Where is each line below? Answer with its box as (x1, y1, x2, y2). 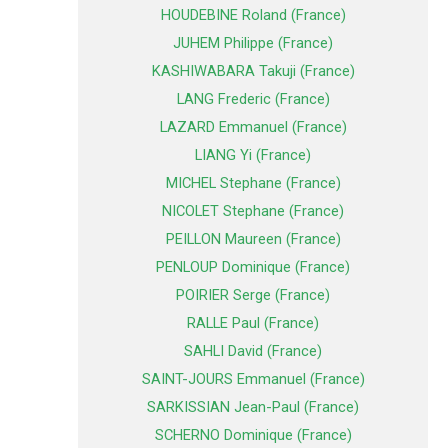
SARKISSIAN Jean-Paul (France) (147, 398, 359, 417)
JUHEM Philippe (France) (173, 34, 333, 53)
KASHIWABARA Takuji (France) (151, 62, 355, 81)
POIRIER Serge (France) (176, 286, 330, 305)
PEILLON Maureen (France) (165, 230, 341, 249)
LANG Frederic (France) (176, 90, 330, 109)
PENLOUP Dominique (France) (156, 258, 350, 277)
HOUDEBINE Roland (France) (160, 6, 346, 25)
